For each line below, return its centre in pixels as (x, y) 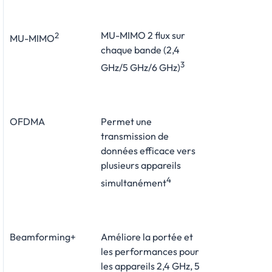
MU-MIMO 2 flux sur (143, 35)
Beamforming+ (43, 237)
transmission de (135, 136)
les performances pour (150, 252)
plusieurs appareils (141, 165)
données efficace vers (148, 150)
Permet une (126, 121)
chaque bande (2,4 (140, 49)
